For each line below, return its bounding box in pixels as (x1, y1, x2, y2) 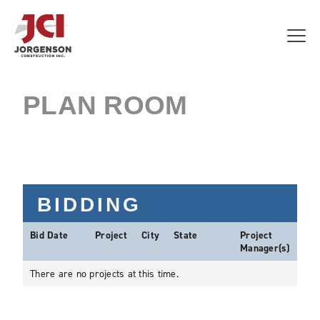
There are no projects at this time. (30, 267, 179, 279)
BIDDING (37, 194, 141, 216)
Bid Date (30, 229, 68, 241)
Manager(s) (240, 241, 290, 254)
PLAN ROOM (23, 91, 188, 120)
